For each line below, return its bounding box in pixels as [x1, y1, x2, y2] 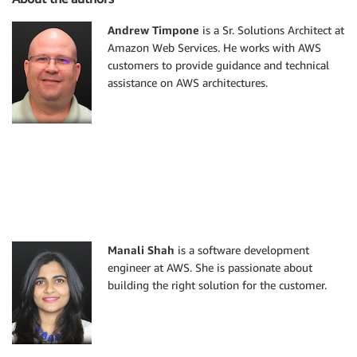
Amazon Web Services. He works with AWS [108, 40, 321, 54]
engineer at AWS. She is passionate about [108, 260, 312, 274]
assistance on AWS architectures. [108, 75, 268, 89]
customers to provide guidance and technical [108, 57, 329, 72]
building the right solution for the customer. [108, 277, 327, 292]
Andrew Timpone [108, 22, 199, 37]
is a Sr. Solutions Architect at [199, 22, 344, 37]
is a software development [175, 242, 309, 257]
